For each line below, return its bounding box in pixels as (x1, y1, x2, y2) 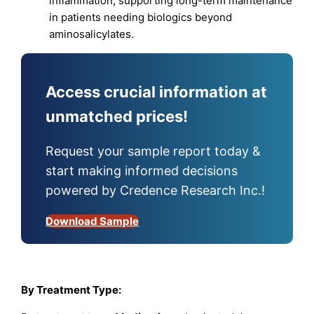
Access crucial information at (46, 83, 268, 102)
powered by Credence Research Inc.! (46, 183, 266, 198)
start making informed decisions (46, 163, 238, 179)
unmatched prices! (46, 107, 189, 126)
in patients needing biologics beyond (49, 10, 233, 24)
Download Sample (46, 214, 139, 228)
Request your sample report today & (46, 144, 261, 159)
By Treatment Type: (21, 283, 122, 297)
